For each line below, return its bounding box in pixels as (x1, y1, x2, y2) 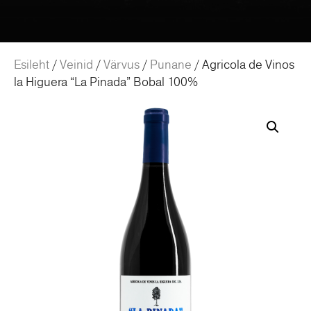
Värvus (103, 57, 140, 73)
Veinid (60, 57, 93, 73)
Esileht (14, 57, 49, 73)
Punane (150, 57, 192, 73)
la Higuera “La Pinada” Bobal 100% (14, 74, 198, 90)
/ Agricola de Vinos (192, 57, 294, 73)
